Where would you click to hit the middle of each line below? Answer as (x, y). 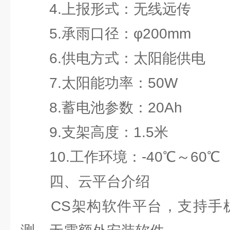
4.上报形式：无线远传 (106, 9)
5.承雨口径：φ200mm (106, 34)
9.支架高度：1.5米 (94, 132)
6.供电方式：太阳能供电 (113, 58)
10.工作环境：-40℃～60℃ (120, 157)
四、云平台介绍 (85, 181)
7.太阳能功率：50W (99, 83)
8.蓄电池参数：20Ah (101, 108)
